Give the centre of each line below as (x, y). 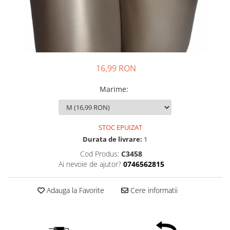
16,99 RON (116, 68)
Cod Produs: (100, 154)
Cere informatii (153, 190)
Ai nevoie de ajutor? (90, 164)
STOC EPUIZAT (120, 127)
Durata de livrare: (112, 139)
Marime (113, 89)
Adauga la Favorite (74, 190)
